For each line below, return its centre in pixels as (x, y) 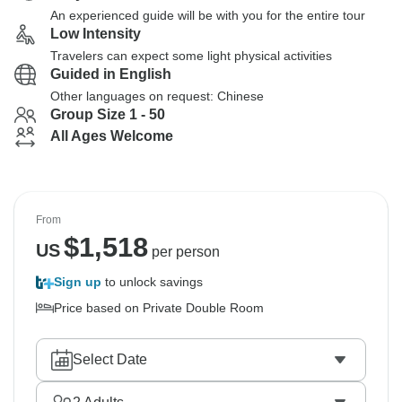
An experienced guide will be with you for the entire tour (208, 15)
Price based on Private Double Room (159, 308)
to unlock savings (152, 282)
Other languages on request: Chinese (157, 96)
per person (184, 252)
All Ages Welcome (112, 136)
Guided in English (111, 74)
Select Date (110, 359)
